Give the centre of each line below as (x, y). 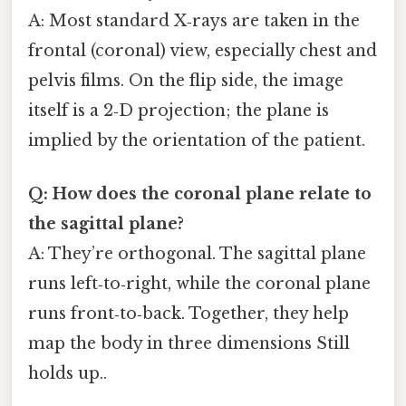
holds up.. (68, 374)
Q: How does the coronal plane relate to (200, 194)
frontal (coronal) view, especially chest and (203, 51)
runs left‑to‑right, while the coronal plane (199, 284)
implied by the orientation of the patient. (197, 141)
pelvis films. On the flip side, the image (186, 81)
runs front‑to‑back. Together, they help (188, 314)
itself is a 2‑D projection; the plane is (179, 111)
